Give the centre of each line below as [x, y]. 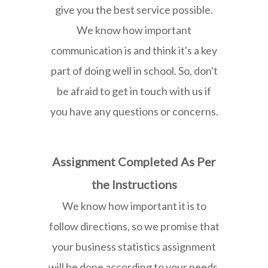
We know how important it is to [134, 205]
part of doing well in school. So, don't [134, 70]
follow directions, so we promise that [134, 226]
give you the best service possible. [134, 9]
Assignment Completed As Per [134, 161]
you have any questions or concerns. [134, 111]
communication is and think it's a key [134, 50]
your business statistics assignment [134, 246]
